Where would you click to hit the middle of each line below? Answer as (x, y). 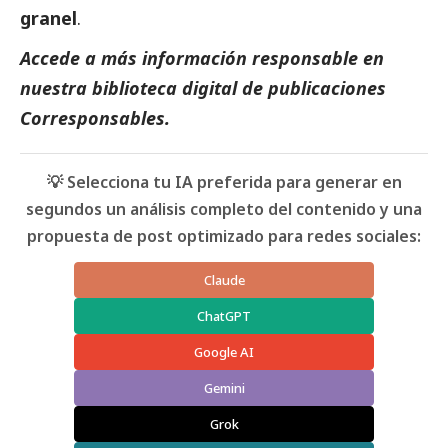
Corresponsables (92, 117)
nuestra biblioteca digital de (144, 87)
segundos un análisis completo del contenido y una (224, 208)
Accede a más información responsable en (202, 57)
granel (48, 17)
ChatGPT (224, 315)
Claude (224, 279)
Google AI (224, 351)
